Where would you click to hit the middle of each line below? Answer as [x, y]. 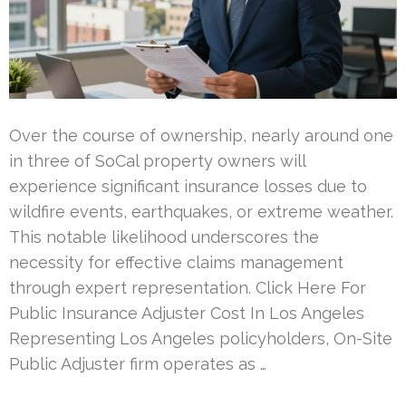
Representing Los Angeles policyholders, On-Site [201, 338]
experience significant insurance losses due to [188, 186]
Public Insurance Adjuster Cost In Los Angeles [187, 313]
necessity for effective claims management [176, 262]
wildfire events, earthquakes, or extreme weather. [201, 211]
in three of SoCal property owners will [157, 160]
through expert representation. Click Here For [188, 287]
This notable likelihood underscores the [164, 237]
